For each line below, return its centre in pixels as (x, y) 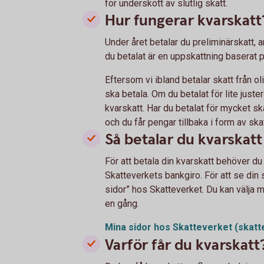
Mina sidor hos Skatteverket (170, 227)
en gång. (122, 204)
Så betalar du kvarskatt (184, 140)
